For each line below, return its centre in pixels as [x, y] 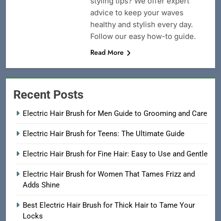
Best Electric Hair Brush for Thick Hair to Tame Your [109, 205]
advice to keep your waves [137, 13]
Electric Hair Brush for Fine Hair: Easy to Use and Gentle [115, 154]
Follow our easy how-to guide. [143, 37]
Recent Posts [48, 95]
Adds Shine [41, 185]
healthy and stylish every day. [141, 25]
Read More [107, 53]
